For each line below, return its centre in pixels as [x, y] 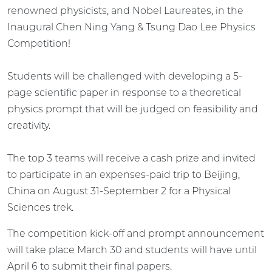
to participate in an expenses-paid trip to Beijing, [124, 174]
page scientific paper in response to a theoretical [124, 92]
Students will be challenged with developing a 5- [125, 76]
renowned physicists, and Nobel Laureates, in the [125, 10]
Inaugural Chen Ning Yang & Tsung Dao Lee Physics [131, 27]
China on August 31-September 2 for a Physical [119, 191]
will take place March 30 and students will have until [132, 250]
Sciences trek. [40, 207]
